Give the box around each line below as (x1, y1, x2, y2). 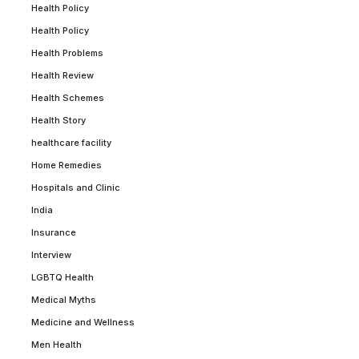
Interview (31, 248, 71, 260)
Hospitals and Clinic (31, 181, 120, 193)
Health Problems (31, 46, 103, 58)
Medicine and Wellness (31, 316, 135, 328)
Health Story (31, 114, 86, 126)
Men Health (31, 338, 82, 350)
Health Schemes (31, 91, 104, 103)
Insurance (31, 226, 76, 238)
